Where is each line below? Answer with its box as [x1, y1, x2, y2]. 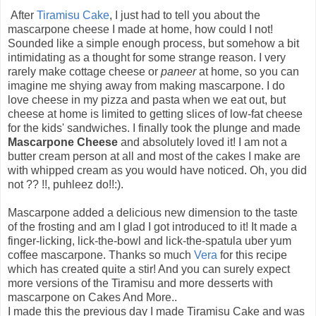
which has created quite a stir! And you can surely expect [8, 263, 290, 276]
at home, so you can [196, 66, 299, 78]
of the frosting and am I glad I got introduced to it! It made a [8, 221, 297, 233]
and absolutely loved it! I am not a [118, 136, 287, 149]
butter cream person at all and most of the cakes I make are [8, 150, 300, 163]
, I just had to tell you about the [109, 9, 260, 22]
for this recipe [217, 249, 287, 262]
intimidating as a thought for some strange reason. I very [8, 51, 286, 64]
